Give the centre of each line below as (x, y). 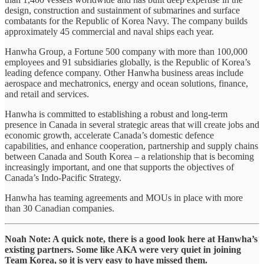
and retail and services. (47, 94)
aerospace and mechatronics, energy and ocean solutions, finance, (126, 83)
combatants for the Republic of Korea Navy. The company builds (126, 21)
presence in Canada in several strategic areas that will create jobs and (132, 124)
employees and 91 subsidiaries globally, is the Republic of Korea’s (128, 62)
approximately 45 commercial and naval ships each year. (109, 31)
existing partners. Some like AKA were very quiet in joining (123, 249)
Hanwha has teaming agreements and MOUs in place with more (124, 197)
